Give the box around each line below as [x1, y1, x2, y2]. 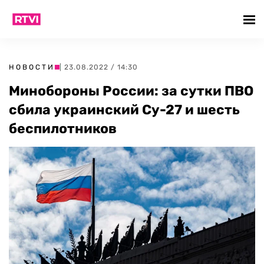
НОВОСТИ [9, 63, 55, 71]
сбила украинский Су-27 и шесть [9, 101, 240, 118]
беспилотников [9, 120, 117, 137]
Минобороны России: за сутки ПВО [9, 82, 253, 99]
